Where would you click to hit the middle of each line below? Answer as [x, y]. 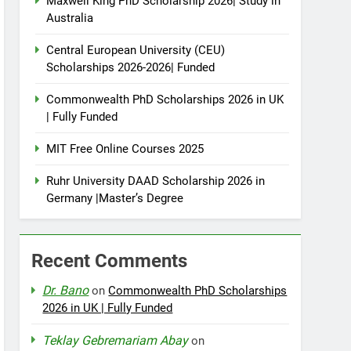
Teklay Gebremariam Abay [116, 340]
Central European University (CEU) [136, 50]
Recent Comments [110, 261]
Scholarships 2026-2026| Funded [131, 67]
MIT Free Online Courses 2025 [125, 149]
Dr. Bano [66, 290]
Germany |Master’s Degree [115, 198]
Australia [70, 18]
